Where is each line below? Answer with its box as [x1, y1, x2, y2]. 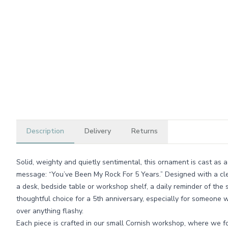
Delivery [84, 126, 111, 136]
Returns [131, 126, 158, 136]
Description [26, 126, 64, 136]
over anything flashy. [16, 206, 83, 216]
